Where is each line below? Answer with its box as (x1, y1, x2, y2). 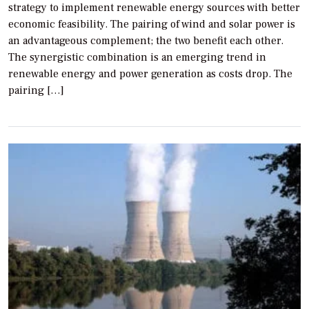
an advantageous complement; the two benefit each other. (8, 33, 283, 48)
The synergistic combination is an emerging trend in (8, 50, 266, 64)
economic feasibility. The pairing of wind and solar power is (8, 17, 295, 31)
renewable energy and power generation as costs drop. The (8, 66, 292, 81)
